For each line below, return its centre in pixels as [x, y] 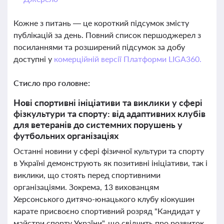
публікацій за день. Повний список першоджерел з [107, 35]
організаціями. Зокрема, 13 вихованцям [86, 187]
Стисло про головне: [52, 83]
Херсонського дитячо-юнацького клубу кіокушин [104, 199]
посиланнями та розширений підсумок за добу [99, 47]
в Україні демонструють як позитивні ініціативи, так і [111, 163]
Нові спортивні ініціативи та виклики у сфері [108, 102]
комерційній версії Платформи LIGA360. [127, 59]
